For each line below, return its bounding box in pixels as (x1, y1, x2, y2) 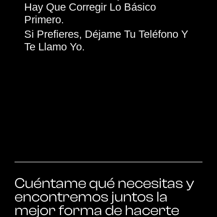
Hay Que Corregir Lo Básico (24, 1, 156, 14)
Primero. (24, 14, 64, 26)
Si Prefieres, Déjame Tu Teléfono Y (24, 28, 188, 41)
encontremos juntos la (15, 188, 168, 206)
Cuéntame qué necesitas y (15, 175, 194, 192)
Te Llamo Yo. (24, 41, 85, 53)
